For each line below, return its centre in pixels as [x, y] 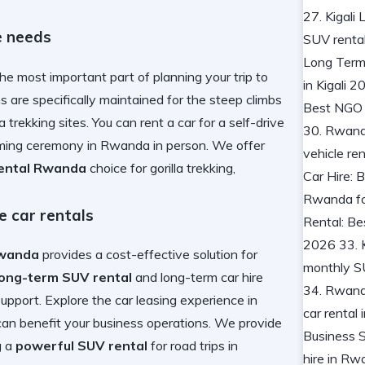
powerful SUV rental [81, 346]
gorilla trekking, [193, 167]
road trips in [204, 346]
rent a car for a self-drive [212, 122]
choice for [118, 167]
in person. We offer [207, 145]
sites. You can [98, 122]
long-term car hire [212, 277]
